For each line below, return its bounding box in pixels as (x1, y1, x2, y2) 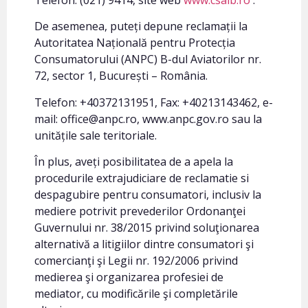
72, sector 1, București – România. (34, 68, 208, 84)
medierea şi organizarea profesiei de (34, 269, 223, 285)
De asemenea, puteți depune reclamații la (34, 19, 247, 34)
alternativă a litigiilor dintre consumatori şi (34, 236, 254, 252)
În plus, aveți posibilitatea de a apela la (34, 154, 233, 170)
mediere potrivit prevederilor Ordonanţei (34, 203, 245, 219)
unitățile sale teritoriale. (34, 127, 157, 143)
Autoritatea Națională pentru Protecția (34, 35, 235, 51)
